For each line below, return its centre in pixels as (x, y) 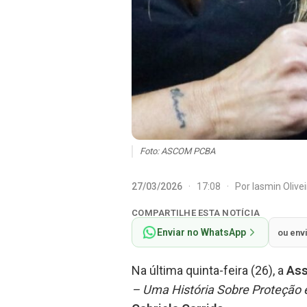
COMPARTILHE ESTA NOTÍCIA (196, 213)
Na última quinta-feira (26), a (209, 271)
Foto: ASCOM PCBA (177, 151)
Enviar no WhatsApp (201, 233)
